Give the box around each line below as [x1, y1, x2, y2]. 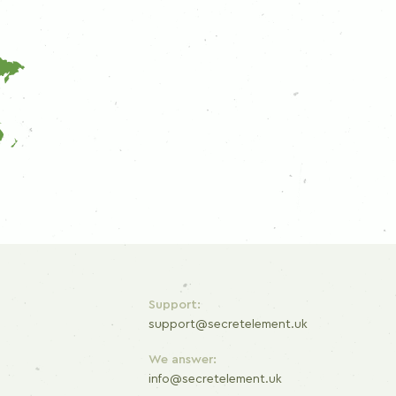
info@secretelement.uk [148, 373, 282, 386]
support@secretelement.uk [148, 318, 308, 331]
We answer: [148, 354, 217, 367]
